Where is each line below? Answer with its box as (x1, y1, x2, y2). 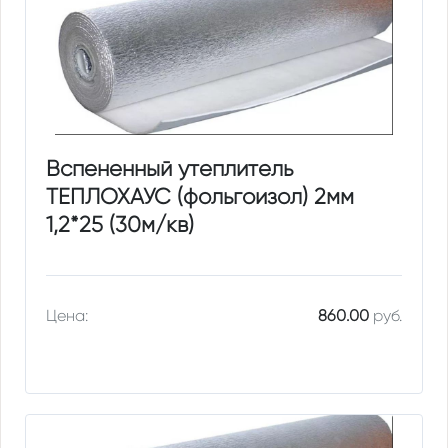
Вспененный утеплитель (46, 156, 294, 182)
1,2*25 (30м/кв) (46, 212, 195, 238)
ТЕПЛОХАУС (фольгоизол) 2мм (46, 184, 355, 210)
